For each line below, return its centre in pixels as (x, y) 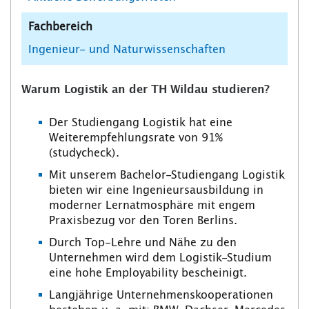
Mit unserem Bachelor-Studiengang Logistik (167, 176)
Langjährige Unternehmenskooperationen (161, 296)
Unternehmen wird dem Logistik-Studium (160, 258)
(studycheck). (86, 153)
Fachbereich (60, 27)
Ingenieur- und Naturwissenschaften (127, 50)
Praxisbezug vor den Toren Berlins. (145, 221)
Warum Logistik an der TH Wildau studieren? (146, 90)
